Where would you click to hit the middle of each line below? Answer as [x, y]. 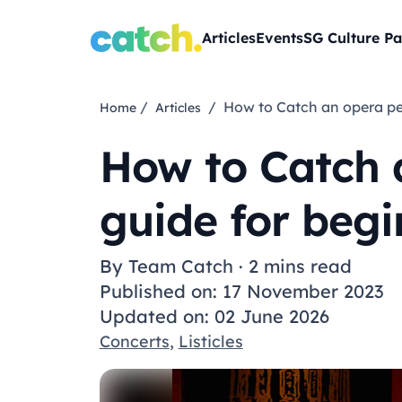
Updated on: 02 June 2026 [214, 316]
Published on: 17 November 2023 [241, 291]
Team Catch [180, 266]
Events [279, 37]
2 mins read [300, 266]
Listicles [210, 341]
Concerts [134, 341]
